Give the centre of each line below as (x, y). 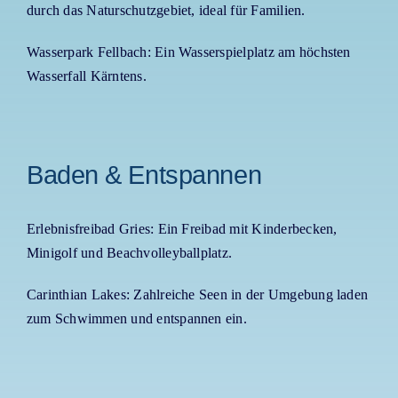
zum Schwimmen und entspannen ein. (136, 319)
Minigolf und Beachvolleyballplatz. (129, 253)
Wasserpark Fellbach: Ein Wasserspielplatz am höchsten (188, 52)
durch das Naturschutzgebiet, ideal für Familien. (166, 11)
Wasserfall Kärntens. (86, 76)
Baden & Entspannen (144, 175)
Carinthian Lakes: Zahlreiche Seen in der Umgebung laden (197, 295)
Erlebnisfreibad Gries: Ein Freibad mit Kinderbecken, (182, 229)
